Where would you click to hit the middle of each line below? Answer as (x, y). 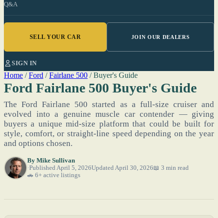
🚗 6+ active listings (54, 175)
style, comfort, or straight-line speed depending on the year (109, 134)
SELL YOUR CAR (55, 37)
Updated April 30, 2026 (122, 168)
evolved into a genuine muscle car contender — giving (109, 114)
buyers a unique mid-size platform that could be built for (109, 124)
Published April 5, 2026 (60, 168)
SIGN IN (24, 63)
